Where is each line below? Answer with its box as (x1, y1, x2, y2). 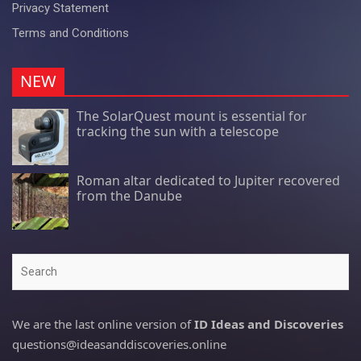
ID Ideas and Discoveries (194, 315, 343, 332)
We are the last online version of (12, 315, 194, 332)
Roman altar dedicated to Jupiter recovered (77, 171, 340, 189)
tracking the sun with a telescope (77, 122, 279, 140)
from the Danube (77, 186, 182, 205)
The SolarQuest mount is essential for (77, 106, 307, 125)
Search (11, 255, 48, 270)
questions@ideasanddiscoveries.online (12, 335, 226, 352)
